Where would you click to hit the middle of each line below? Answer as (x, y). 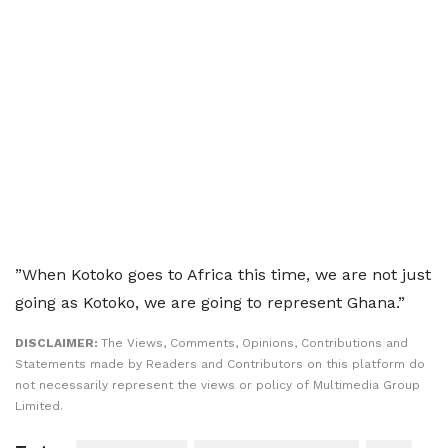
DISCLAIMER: (58, 343)
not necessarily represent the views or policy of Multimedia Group (217, 385)
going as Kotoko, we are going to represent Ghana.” (210, 302)
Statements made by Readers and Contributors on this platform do (220, 364)
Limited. (39, 406)
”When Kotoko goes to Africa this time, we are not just (223, 274)
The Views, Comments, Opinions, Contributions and (254, 343)
